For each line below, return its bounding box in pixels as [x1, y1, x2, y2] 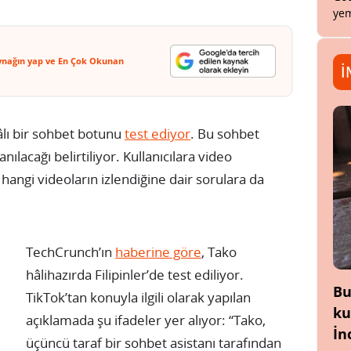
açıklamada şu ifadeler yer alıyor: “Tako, [26, 310, 266, 329]
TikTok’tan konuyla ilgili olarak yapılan [26, 288, 251, 306]
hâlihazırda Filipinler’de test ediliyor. [26, 265, 244, 284]
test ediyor [125, 124, 190, 143]
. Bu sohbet [190, 124, 259, 143]
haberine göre [115, 242, 201, 261]
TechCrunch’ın [26, 242, 115, 261]
